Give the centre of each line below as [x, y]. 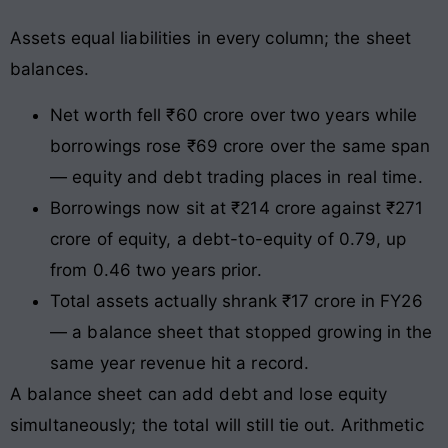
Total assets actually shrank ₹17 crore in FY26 [236, 300]
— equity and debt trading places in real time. [236, 176]
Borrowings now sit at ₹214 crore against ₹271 [237, 207]
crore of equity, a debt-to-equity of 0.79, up [228, 238]
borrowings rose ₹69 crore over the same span [240, 145]
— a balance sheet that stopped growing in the [241, 331]
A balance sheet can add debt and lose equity [199, 393]
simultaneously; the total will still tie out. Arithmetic [217, 424]
